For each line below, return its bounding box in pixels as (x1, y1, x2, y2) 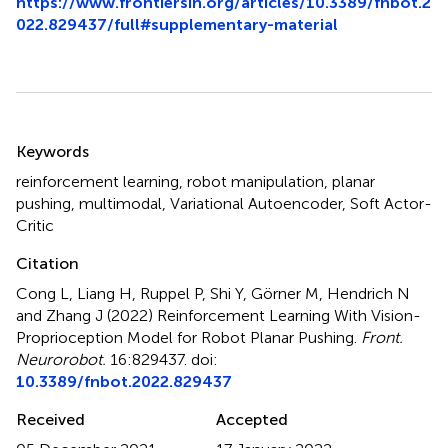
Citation (16, 253, 79, 273)
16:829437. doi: (106, 349, 218, 369)
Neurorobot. (16, 349, 106, 369)
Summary (15, 123, 120, 153)
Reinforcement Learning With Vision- (157, 305, 421, 325)
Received (16, 409, 85, 429)
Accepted (216, 409, 288, 429)
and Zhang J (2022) (16, 305, 157, 325)
